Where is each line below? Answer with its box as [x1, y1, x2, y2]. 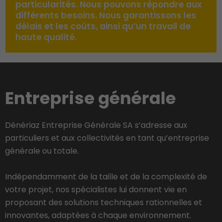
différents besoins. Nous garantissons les [15, 9, 197, 21]
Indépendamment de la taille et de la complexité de [5, 170, 207, 182]
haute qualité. [15, 31, 77, 43]
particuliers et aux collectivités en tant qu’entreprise [5, 132, 209, 144]
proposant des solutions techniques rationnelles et [5, 196, 202, 208]
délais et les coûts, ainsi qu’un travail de [15, 20, 191, 32]
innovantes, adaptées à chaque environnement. [5, 209, 191, 221]
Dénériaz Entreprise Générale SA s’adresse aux [5, 119, 187, 131]
